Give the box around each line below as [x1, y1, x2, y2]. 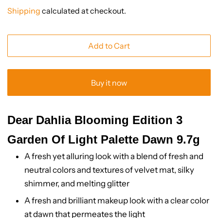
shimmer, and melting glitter [24, 179, 129, 189]
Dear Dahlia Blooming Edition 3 [7, 113, 182, 127]
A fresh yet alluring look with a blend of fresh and [24, 151, 203, 162]
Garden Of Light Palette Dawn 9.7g [7, 133, 200, 146]
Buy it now [91, 77, 127, 88]
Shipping [7, 6, 40, 16]
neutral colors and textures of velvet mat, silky [24, 165, 194, 175]
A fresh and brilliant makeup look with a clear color [24, 196, 209, 206]
